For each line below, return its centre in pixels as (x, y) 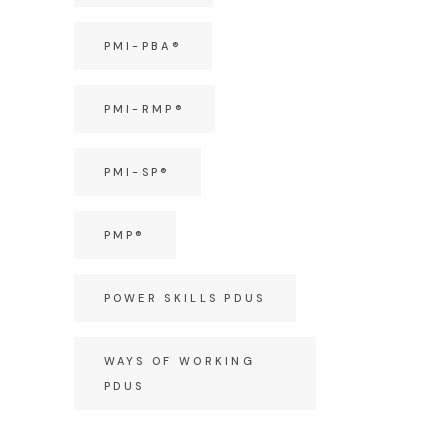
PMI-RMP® (144, 109)
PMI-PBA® (142, 46)
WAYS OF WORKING (179, 361)
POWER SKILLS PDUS (184, 298)
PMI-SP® (137, 172)
